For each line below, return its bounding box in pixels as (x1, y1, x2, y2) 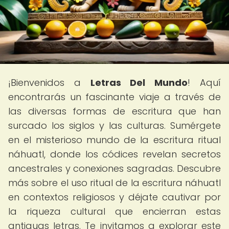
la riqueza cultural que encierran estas (8, 205, 221, 218)
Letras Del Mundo (90, 76, 188, 89)
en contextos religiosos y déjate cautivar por (8, 191, 221, 203)
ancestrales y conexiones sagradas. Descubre (8, 162, 221, 175)
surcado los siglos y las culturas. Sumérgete (8, 119, 221, 132)
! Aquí (188, 76, 221, 89)
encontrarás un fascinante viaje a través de (8, 90, 221, 103)
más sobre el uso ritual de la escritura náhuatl (8, 176, 221, 189)
